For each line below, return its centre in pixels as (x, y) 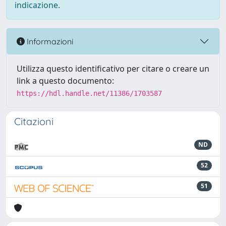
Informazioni (49, 41)
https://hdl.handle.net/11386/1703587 (89, 93)
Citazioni (34, 121)
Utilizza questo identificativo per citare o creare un (113, 69)
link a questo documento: (65, 81)
